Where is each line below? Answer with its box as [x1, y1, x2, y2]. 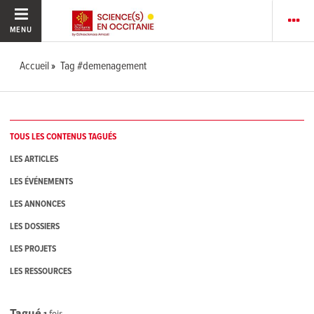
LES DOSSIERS [10, 221, 60, 233]
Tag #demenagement [60, 59, 147, 74]
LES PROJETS [10, 243, 57, 256]
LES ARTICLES [10, 153, 59, 166]
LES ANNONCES [10, 198, 66, 211]
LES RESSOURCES [10, 266, 72, 278]
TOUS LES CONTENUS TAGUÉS [10, 131, 117, 144]
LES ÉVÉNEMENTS [10, 176, 74, 189]
